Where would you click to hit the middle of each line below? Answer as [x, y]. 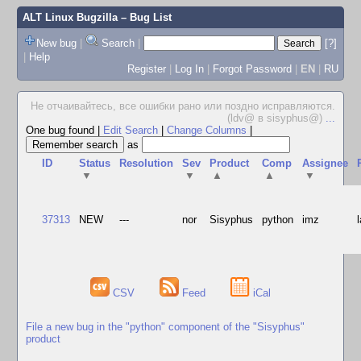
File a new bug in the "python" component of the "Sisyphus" [165, 326]
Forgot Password [252, 68]
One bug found [62, 130]
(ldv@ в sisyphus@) [276, 118]
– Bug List [144, 17]
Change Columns [207, 130]
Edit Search [131, 130]
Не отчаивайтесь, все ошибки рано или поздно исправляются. [183, 106]
